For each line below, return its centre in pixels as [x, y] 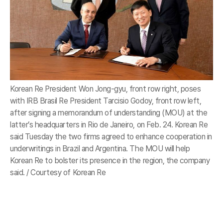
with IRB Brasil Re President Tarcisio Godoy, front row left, [106, 101]
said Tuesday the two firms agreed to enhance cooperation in [111, 137]
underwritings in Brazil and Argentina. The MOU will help [100, 149]
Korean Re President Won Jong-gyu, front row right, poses [106, 89]
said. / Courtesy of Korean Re [58, 173]
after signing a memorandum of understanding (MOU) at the [109, 113]
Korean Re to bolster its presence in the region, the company [110, 161]
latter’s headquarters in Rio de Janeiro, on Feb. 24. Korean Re [109, 125]
